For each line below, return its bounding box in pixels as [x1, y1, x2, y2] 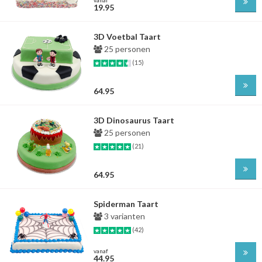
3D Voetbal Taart [94, 32, 161, 42]
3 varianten [102, 211, 145, 221]
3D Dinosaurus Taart [94, 115, 174, 125]
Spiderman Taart [94, 199, 158, 209]
